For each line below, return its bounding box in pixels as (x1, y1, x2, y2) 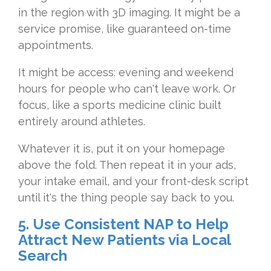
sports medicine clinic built (82, 99, 221, 112)
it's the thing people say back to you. (43, 191, 234, 204)
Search (18, 247, 67, 265)
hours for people (18, 82, 108, 96)
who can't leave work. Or (108, 82, 236, 96)
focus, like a (18, 99, 82, 112)
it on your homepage (117, 142, 225, 155)
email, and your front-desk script (79, 175, 249, 188)
